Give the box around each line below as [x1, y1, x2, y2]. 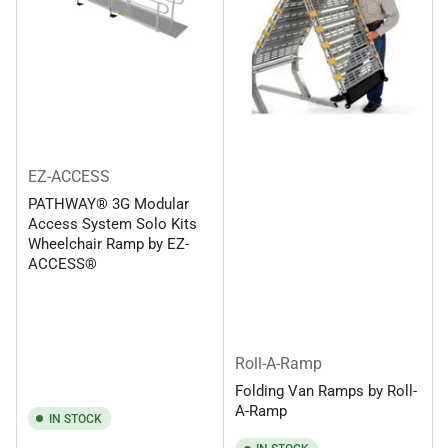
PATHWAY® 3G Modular [27, 195, 189, 214]
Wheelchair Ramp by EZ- [27, 235, 189, 254]
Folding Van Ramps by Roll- [235, 382, 417, 401]
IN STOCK [48, 411, 102, 426]
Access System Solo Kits [27, 215, 197, 234]
